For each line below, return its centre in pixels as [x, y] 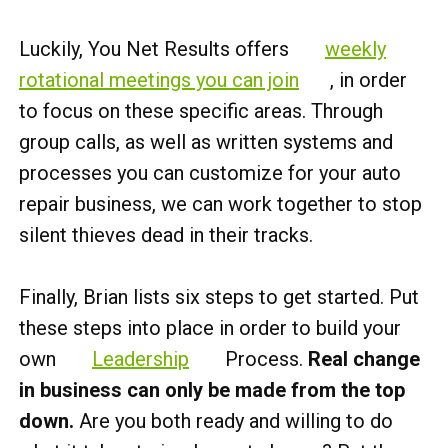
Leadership [140, 358]
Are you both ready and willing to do [233, 420]
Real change [361, 358]
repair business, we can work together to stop [220, 203]
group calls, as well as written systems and [206, 141]
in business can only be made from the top [212, 389]
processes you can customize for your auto [210, 172]
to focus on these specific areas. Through [201, 110]
